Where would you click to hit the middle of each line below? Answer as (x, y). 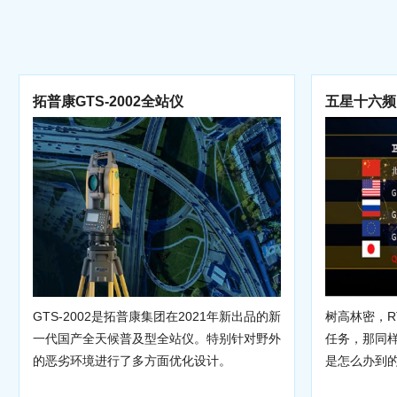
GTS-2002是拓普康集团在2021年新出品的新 (157, 316)
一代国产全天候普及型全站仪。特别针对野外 (157, 339)
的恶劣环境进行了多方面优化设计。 (132, 361)
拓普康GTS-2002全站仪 (108, 101)
